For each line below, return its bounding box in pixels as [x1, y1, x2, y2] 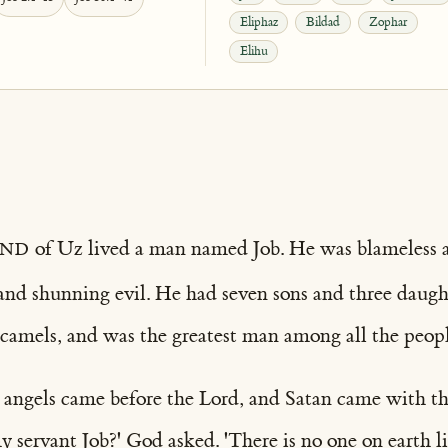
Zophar [368, 15, 408, 30]
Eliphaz [239, 15, 278, 30]
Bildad [306, 15, 341, 30]
